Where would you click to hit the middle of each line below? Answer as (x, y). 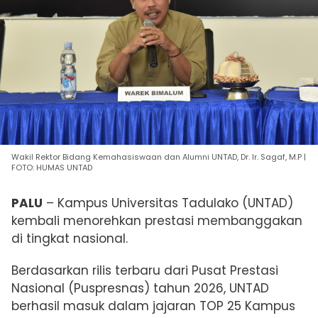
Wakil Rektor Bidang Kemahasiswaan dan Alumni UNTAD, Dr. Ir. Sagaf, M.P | (159, 157)
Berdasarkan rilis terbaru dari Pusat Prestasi (145, 270)
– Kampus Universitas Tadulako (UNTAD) (168, 203)
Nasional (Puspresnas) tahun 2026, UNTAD (140, 288)
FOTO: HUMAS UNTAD (52, 167)
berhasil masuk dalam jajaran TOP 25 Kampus (153, 306)
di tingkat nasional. (70, 238)
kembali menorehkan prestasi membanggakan (157, 220)
